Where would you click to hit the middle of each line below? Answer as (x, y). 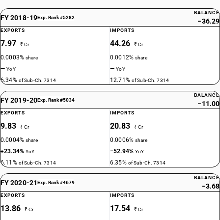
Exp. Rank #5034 (56, 100)
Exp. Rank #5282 (56, 17)
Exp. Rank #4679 (56, 182)
